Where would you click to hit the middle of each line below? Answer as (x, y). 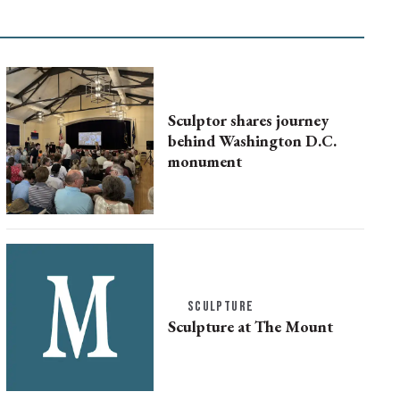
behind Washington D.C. (252, 141)
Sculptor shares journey (248, 120)
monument (204, 161)
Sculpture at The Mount (250, 326)
